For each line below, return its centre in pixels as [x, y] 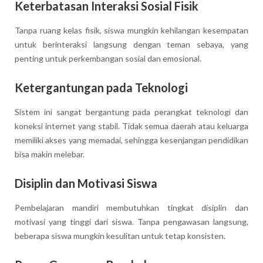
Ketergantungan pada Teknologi [101, 88]
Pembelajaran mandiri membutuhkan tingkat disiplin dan [131, 207]
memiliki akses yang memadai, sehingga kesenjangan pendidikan [131, 140]
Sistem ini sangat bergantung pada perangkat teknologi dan [131, 112]
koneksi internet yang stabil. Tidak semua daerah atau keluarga [131, 126]
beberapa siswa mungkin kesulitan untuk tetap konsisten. [120, 235]
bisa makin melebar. [49, 154]
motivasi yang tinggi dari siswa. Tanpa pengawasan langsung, [131, 221]
